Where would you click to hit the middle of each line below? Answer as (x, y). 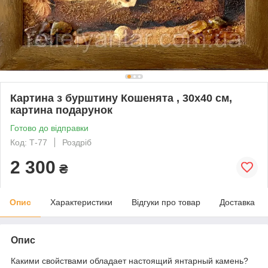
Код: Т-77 (29, 142)
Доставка (237, 202)
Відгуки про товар (166, 202)
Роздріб (77, 142)
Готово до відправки (49, 128)
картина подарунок (61, 110)
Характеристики (81, 202)
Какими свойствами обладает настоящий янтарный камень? (130, 261)
